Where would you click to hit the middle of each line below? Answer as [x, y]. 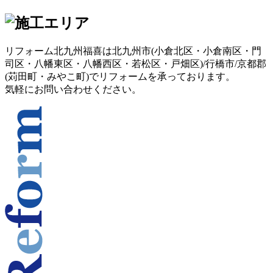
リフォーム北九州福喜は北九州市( [80, 51]
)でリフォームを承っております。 [161, 77]
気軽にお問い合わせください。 [73, 90]
